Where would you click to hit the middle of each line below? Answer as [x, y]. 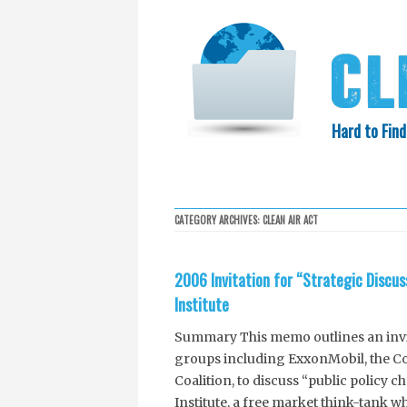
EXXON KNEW [362, 226]
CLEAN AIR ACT [290, 220]
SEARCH [285, 192]
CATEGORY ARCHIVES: [218, 220]
